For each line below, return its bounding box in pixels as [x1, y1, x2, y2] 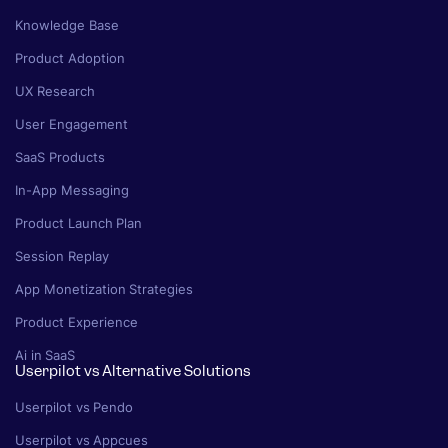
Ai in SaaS [15, 347, 76, 364]
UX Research [15, 83, 95, 100]
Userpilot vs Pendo [15, 399, 134, 416]
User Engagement [15, 116, 128, 133]
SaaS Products [15, 149, 105, 166]
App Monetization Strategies [15, 281, 194, 298]
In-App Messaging [15, 182, 129, 199]
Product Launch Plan [15, 215, 143, 232]
